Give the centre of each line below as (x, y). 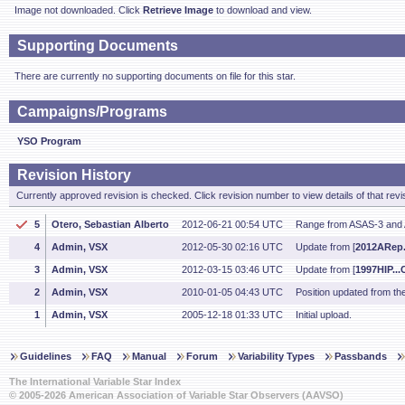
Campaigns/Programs (92, 112)
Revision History (74, 175)
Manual (149, 356)
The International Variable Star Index (95, 381)
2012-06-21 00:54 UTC (232, 224)
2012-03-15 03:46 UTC (232, 269)
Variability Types (276, 356)
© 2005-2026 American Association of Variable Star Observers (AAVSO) (176, 395)
